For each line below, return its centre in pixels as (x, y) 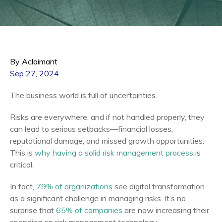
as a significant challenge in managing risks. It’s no (98, 198)
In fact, (23, 186)
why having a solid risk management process (114, 153)
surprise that (33, 210)
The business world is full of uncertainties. (83, 95)
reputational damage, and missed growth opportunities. (107, 141)
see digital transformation (159, 186)
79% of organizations (74, 186)
